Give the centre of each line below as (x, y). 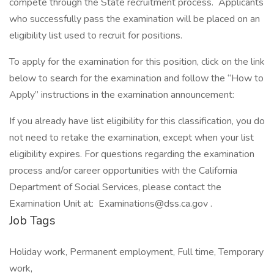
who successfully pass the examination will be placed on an (135, 19)
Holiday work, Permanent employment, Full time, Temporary (136, 252)
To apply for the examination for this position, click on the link (137, 62)
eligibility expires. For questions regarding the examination (132, 154)
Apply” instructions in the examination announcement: (122, 95)
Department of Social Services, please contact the (115, 187)
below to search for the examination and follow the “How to (136, 78)
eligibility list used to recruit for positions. (97, 35)
